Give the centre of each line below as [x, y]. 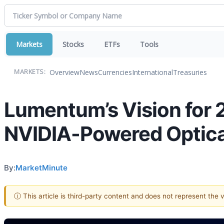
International [152, 72]
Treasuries [190, 72]
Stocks [73, 44]
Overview [64, 72]
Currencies [115, 72]
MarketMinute [41, 167]
